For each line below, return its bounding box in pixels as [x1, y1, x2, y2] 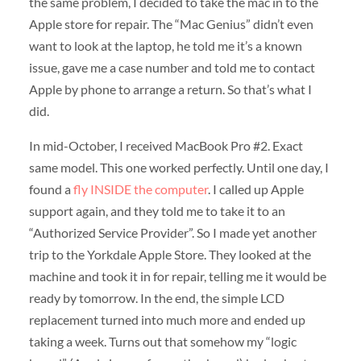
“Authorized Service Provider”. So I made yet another [28, 225, 317, 241]
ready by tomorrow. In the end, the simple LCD [28, 290, 284, 306]
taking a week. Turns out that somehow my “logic [28, 334, 297, 350]
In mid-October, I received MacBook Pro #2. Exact [28, 138, 303, 154]
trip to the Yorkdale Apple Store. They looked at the [28, 247, 311, 263]
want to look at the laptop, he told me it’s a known [28, 38, 302, 54]
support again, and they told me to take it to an [28, 203, 285, 219]
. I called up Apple [207, 181, 304, 197]
